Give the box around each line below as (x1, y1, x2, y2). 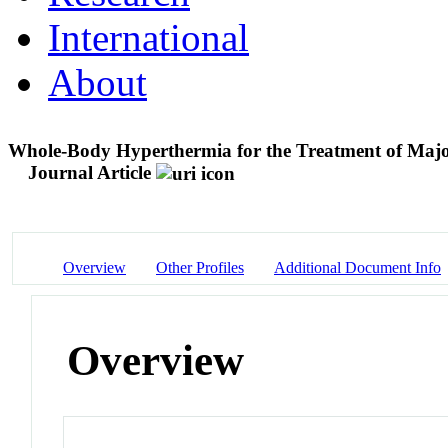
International (48, 15, 249, 59)
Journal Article (28, 161, 151, 183)
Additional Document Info (274, 258, 441, 276)
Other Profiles (156, 258, 244, 276)
